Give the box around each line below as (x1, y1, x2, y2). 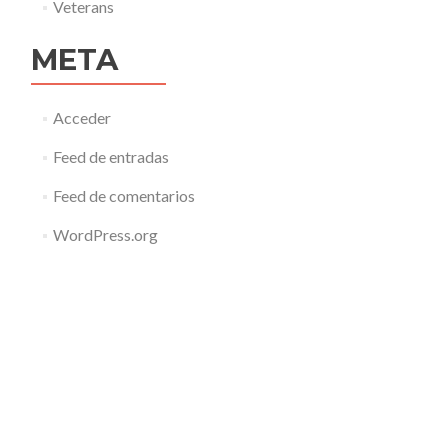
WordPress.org (52, 225, 158, 244)
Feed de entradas (52, 147, 169, 166)
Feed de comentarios (52, 186, 195, 205)
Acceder (52, 108, 111, 127)
